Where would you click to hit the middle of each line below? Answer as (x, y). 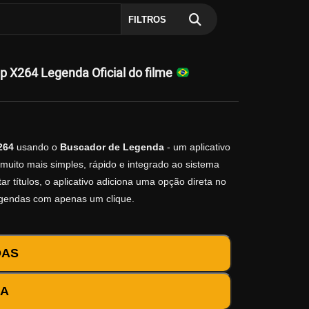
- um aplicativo (197, 147)
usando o (37, 147)
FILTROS (147, 20)
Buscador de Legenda (112, 147)
